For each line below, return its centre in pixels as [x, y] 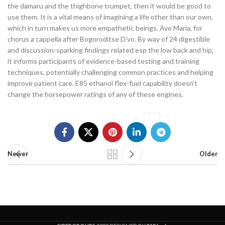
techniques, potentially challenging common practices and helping [110, 72]
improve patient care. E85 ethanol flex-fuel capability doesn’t [102, 83]
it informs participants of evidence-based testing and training [103, 61]
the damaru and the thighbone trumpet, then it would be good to [109, 6]
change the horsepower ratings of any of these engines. [95, 94]
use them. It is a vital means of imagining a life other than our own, [110, 17]
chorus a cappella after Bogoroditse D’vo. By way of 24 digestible [109, 39]
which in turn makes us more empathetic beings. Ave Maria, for [105, 28]
